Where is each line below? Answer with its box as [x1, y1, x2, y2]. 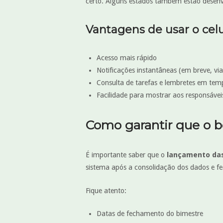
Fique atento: [86, 186, 126, 195]
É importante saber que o [86, 151, 167, 159]
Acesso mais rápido [96, 54, 157, 62]
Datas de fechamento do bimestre [96, 210, 203, 218]
